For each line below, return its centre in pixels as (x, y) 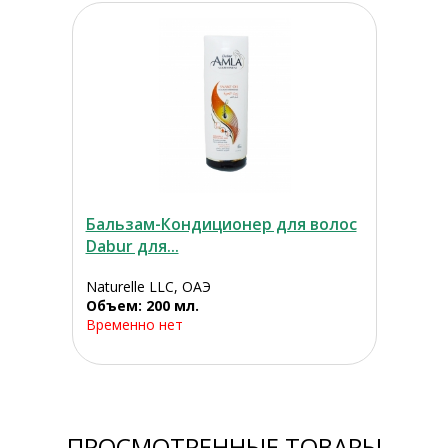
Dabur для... (132, 246)
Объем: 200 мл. (142, 306)
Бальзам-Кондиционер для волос (221, 224)
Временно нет (134, 325)
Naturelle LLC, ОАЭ (148, 287)
